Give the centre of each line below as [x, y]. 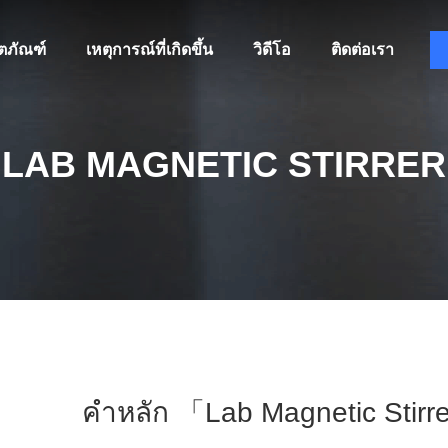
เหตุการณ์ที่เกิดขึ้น [149, 49]
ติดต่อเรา [362, 49]
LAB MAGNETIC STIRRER [224, 164]
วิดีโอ [271, 49]
